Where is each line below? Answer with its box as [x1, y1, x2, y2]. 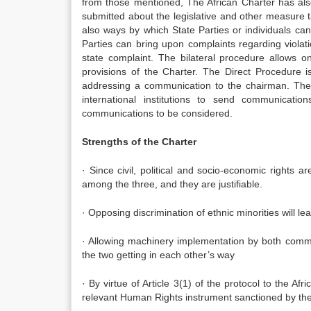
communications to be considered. [82, 108, 233, 119]
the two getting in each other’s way [82, 249, 235, 260]
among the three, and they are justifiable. [82, 178, 262, 190]
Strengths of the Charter [82, 136, 196, 147]
